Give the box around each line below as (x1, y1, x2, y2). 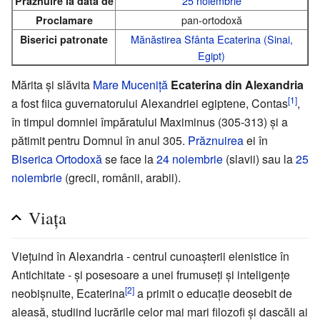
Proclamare (35, 12, 93, 27)
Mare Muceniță (93, 76, 168, 93)
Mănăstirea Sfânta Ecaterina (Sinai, (130, 31, 293, 46)
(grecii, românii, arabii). (62, 169, 181, 186)
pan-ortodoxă (181, 11, 242, 27)
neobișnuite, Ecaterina (11, 284, 125, 301)
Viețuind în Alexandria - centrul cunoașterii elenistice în (11, 247, 289, 264)
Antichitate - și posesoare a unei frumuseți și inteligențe (11, 266, 290, 283)
